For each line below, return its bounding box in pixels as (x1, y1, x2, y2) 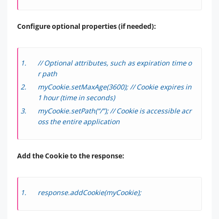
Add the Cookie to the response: (17, 151, 124, 160)
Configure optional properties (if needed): (17, 21, 156, 31)
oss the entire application (38, 116, 120, 126)
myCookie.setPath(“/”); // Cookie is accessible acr (38, 106, 192, 115)
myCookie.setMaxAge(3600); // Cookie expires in (38, 82, 192, 91)
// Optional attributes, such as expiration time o (38, 58, 192, 67)
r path (38, 68, 57, 78)
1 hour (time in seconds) (38, 92, 115, 102)
